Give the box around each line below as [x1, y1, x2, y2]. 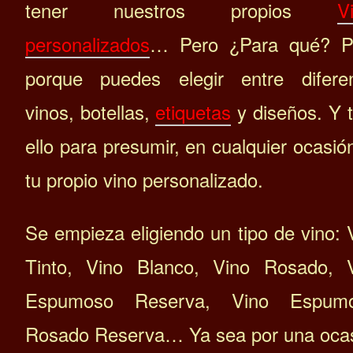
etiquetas [155, 98, 231, 126]
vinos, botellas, [25, 98, 155, 126]
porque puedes [25, 64, 161, 92]
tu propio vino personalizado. [25, 165, 269, 194]
